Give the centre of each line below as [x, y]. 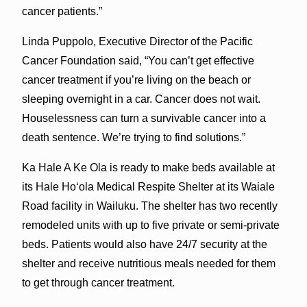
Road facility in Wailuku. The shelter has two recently [149, 206]
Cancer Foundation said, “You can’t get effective [138, 60]
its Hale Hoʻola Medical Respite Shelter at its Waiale [148, 186]
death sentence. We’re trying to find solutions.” [133, 137]
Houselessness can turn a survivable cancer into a [144, 118]
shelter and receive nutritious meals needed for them [148, 263]
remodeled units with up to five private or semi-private [150, 225]
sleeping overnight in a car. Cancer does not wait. [141, 99]
